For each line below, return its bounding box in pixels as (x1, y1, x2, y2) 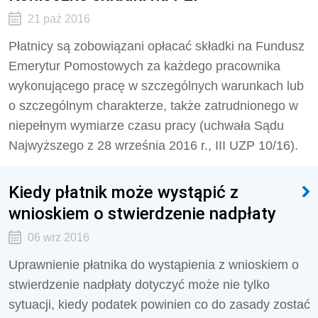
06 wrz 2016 (27, 231, 89, 243)
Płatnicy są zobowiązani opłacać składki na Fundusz (9, 39, 305, 53)
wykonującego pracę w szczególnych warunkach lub (9, 79, 304, 93)
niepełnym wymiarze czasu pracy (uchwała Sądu (9, 119, 284, 133)
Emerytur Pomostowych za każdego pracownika (9, 59, 280, 73)
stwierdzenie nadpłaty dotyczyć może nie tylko (9, 278, 270, 292)
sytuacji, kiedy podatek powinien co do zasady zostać (9, 297, 310, 312)
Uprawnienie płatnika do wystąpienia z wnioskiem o (9, 258, 299, 272)
